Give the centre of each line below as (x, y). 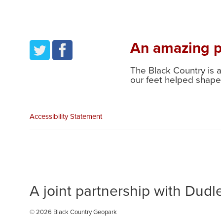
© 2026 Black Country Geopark (73, 212)
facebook (71, 46)
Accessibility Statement (66, 117)
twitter (42, 46)
